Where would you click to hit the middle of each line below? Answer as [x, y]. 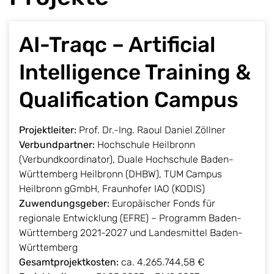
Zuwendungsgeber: [64, 203]
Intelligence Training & [135, 72]
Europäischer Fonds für [162, 203]
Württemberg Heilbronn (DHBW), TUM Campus [120, 174]
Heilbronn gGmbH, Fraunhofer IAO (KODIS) [112, 188]
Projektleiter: [48, 130]
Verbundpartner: [57, 144]
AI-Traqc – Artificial [117, 44]
